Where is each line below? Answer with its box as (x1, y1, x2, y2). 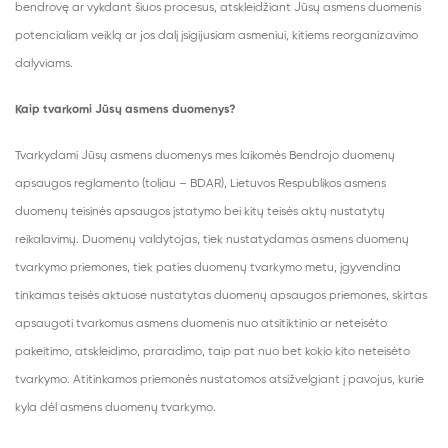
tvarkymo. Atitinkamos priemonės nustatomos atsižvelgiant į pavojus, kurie (15, 374, 424, 386)
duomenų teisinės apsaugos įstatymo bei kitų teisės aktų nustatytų (15, 206, 385, 218)
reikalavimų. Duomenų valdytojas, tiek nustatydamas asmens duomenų (15, 234, 409, 246)
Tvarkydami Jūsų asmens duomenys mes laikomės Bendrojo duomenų (15, 150, 395, 162)
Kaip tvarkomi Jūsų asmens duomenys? (15, 104, 236, 116)
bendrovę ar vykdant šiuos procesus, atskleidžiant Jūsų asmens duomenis (15, 2, 421, 14)
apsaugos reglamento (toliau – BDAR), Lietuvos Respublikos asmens (15, 178, 386, 190)
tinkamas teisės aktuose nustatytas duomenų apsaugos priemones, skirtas (15, 290, 427, 302)
